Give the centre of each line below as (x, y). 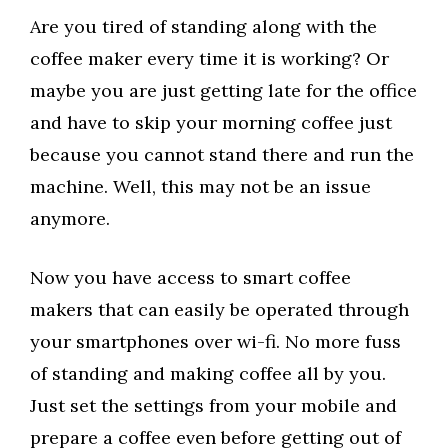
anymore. (70, 219)
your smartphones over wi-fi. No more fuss (215, 342)
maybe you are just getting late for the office (223, 91)
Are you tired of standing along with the (203, 27)
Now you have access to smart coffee (190, 278)
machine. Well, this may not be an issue (200, 187)
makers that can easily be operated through (219, 310)
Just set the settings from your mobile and (213, 406)
